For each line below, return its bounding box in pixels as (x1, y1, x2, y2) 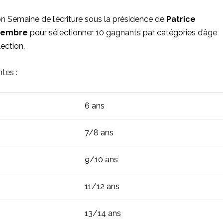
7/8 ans (84, 127, 113, 137)
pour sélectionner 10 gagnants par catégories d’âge (27, 28, 217, 38)
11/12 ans (84, 181, 119, 191)
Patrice (166, 14, 196, 24)
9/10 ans (84, 154, 118, 164)
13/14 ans (84, 208, 121, 218)
